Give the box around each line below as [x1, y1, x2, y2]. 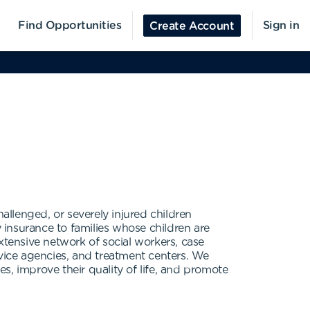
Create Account [149, 21, 235, 32]
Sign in [262, 20, 299, 31]
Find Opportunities [18, 20, 122, 31]
